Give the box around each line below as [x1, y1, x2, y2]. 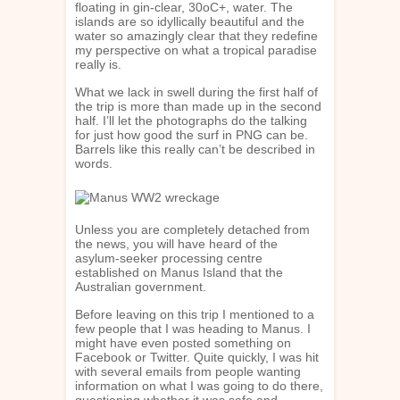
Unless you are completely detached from [75, 221, 310, 237]
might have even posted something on [75, 335, 291, 350]
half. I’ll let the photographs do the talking [75, 112, 307, 128]
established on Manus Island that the [75, 264, 283, 279]
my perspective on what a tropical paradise [75, 42, 317, 57]
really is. [75, 56, 121, 71]
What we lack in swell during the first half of [75, 84, 318, 99]
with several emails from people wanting [75, 363, 301, 379]
